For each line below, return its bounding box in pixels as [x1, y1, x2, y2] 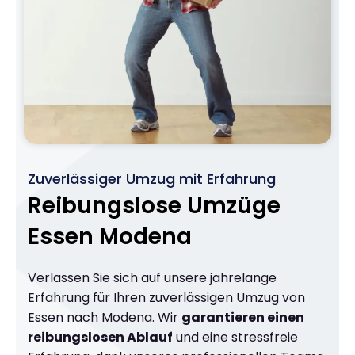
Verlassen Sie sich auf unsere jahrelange [28, 268, 277, 287]
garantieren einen [181, 307, 304, 326]
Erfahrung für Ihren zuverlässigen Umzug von [28, 288, 305, 307]
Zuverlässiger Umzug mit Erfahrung [28, 168, 276, 189]
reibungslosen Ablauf [28, 327, 173, 346]
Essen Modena [28, 220, 192, 252]
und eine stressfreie [173, 327, 298, 346]
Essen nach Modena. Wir [28, 307, 181, 326]
